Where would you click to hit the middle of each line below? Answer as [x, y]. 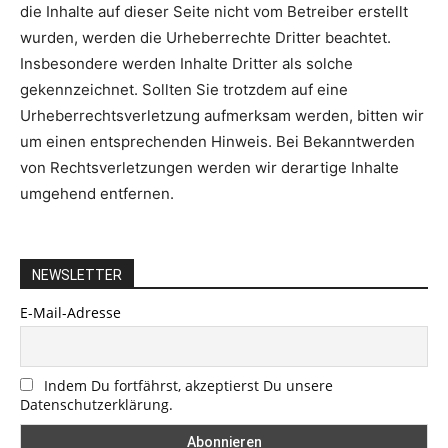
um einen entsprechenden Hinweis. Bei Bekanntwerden [217, 141]
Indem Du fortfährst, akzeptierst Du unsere [188, 386]
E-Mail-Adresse [70, 312]
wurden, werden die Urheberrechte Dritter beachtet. [205, 37]
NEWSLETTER [77, 275]
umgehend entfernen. [97, 193]
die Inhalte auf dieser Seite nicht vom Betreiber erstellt [214, 11]
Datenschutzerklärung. [96, 405]
